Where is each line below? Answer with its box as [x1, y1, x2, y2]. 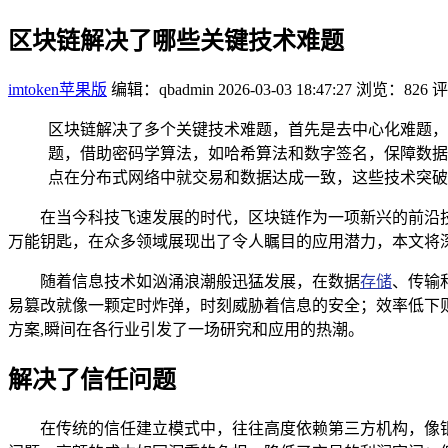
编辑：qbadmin [111, 80, 214, 98]
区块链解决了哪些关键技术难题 [8, 27, 344, 54]
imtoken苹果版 [8, 80, 107, 98]
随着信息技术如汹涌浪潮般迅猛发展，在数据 [40, 272, 360, 290]
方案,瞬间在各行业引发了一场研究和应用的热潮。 [8, 320, 364, 338]
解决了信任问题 [8, 366, 176, 393]
